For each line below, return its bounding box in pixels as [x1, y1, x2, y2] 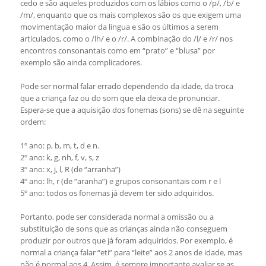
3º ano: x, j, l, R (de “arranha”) [20, 164, 121, 175]
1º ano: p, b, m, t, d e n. [20, 140, 99, 151]
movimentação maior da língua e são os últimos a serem [20, 21, 218, 32]
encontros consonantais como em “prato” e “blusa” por [20, 45, 215, 56]
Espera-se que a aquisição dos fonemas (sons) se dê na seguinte [20, 104, 244, 115]
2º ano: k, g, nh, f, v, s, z [20, 152, 99, 163]
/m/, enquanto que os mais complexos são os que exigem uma [20, 9, 241, 20]
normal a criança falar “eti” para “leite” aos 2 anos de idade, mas [20, 247, 242, 258]
